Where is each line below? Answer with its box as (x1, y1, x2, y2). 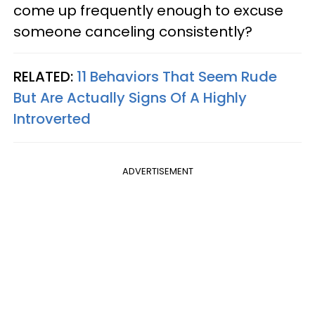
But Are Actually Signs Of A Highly (13, 87, 247, 108)
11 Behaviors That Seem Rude (77, 66, 277, 86)
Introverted (13, 108, 91, 129)
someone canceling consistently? (13, 21, 252, 41)
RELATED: (13, 66, 77, 86)
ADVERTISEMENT (122, 164, 193, 178)
